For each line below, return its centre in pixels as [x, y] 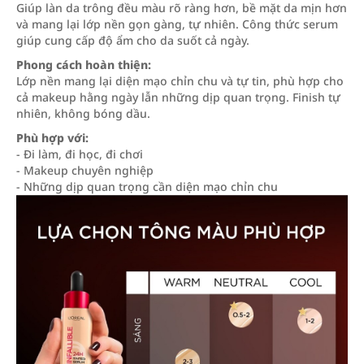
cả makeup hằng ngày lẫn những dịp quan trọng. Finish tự [178, 97]
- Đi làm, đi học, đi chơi [80, 154]
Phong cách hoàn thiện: [84, 65]
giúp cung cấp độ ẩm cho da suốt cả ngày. [133, 40]
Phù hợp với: [52, 138]
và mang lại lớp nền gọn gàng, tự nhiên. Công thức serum [177, 24]
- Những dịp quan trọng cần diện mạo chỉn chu [147, 186]
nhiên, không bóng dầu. [83, 113]
